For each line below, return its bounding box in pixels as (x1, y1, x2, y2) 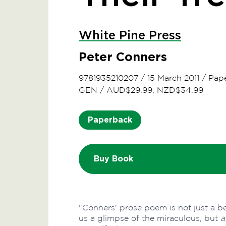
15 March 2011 (147, 74, 199, 82)
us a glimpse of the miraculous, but (79, 214, 220, 222)
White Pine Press (79, 30, 181, 42)
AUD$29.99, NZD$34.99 (106, 86, 203, 94)
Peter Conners (79, 49, 167, 65)
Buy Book (94, 153, 133, 164)
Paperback (88, 115, 132, 125)
